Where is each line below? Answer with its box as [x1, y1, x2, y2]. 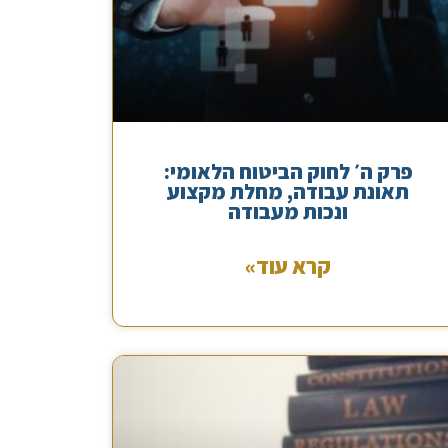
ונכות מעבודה [228, 197, 349, 225]
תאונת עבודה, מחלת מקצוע [167, 177, 410, 205]
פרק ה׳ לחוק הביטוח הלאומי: [163, 157, 413, 185]
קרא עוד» [245, 251, 332, 280]
